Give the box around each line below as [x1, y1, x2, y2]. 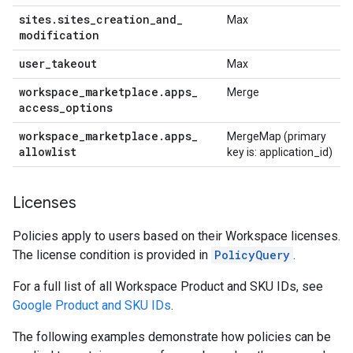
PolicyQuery [214, 247, 290, 262]
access [19, 100, 59, 115]
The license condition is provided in [13, 247, 211, 262]
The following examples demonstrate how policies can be [13, 329, 331, 344]
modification [19, 28, 99, 43]
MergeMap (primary [227, 130, 326, 143]
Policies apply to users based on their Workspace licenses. [13, 229, 340, 243]
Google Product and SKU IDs [13, 298, 171, 313]
